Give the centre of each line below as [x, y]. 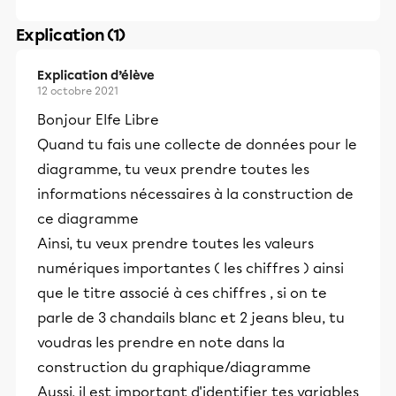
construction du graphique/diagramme [174, 367]
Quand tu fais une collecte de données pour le [197, 145]
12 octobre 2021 [78, 91]
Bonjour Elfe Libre [98, 120]
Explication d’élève [96, 76]
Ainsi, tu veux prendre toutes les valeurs [175, 244]
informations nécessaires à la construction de [195, 194]
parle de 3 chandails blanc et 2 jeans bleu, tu [191, 318]
